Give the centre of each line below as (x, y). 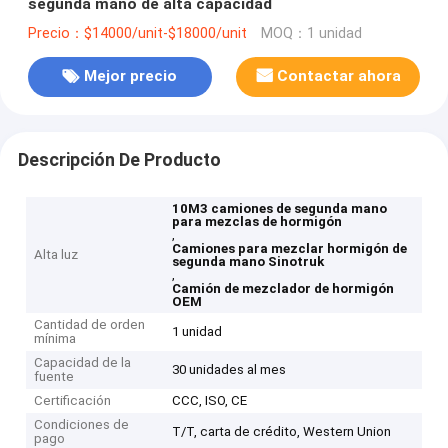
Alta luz (56, 255)
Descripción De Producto (119, 159)
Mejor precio (131, 76)
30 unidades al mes (229, 370)
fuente (54, 377)
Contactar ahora (339, 76)
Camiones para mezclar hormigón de (290, 249)
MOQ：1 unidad (311, 33)
